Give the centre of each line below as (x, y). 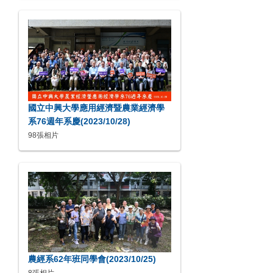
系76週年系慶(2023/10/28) (79, 121)
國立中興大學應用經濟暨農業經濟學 (96, 108)
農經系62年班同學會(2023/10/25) (92, 259)
